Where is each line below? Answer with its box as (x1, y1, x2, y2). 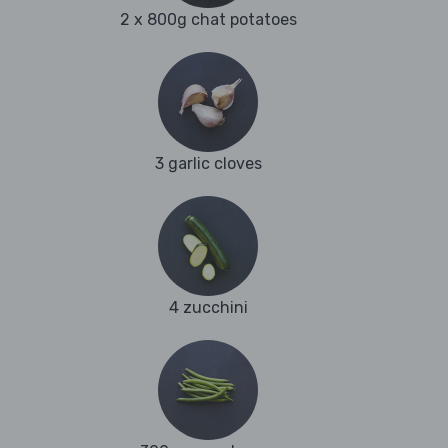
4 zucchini (168, 298, 248, 318)
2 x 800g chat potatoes (119, 10, 297, 30)
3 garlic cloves (154, 154, 262, 174)
